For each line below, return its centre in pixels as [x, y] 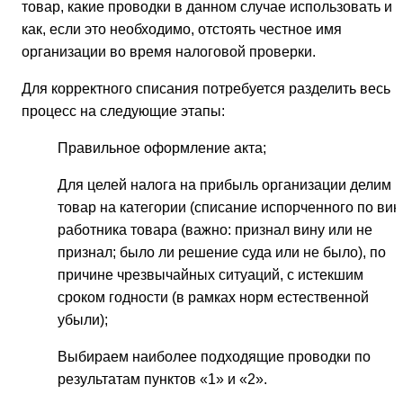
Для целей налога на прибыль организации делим [224, 184]
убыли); [83, 319]
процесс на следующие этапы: [123, 111]
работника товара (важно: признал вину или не [215, 229]
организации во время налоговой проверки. [169, 51]
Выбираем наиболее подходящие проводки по [214, 356]
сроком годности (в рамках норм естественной [213, 297]
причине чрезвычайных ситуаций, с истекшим [210, 274]
